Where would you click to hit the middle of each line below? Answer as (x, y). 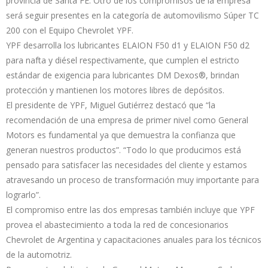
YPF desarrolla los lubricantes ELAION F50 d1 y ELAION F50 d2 (128, 45)
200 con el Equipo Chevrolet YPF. (70, 31)
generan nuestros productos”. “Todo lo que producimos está (124, 150)
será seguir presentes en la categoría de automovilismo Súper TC (133, 16)
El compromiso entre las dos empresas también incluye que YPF (130, 210)
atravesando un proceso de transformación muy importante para (133, 180)
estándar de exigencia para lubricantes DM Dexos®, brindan (123, 75)
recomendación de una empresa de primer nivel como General (127, 120)
